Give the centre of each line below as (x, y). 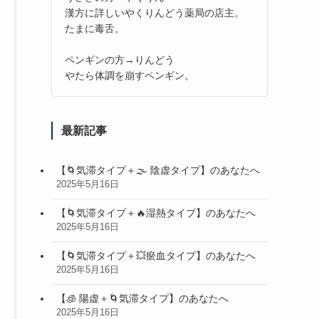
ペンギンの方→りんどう (120, 59)
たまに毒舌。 (95, 28)
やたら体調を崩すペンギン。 (130, 75)
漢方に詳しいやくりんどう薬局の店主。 (155, 12)
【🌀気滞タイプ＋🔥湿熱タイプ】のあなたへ (156, 213)
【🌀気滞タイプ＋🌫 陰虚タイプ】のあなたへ (158, 171)
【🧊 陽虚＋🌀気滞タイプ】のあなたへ (142, 299)
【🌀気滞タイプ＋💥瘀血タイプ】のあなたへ (156, 256)
